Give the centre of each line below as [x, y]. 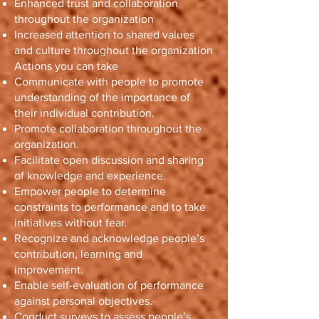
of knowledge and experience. [90, 176]
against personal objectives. [83, 301]
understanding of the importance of [102, 97]
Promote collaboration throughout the [108, 129]
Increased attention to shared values [104, 35]
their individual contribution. [84, 113]
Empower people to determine [90, 191]
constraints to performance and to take [110, 207]
